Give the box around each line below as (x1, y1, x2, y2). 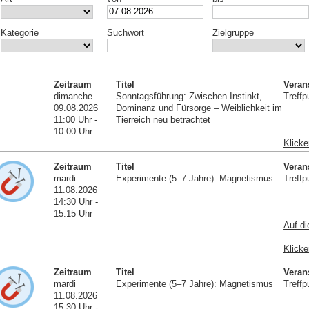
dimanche (54, 91, 93, 102)
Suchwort (106, 28, 144, 39)
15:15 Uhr (54, 208, 93, 219)
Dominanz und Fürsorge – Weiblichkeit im (115, 103, 282, 114)
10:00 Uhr (54, 126, 93, 137)
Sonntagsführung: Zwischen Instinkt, (115, 91, 262, 102)
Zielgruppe (212, 28, 255, 39)
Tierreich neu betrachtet (115, 114, 210, 126)
